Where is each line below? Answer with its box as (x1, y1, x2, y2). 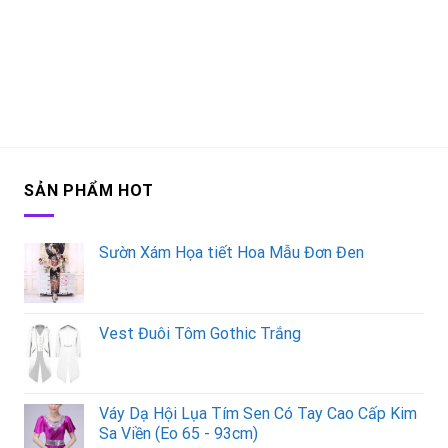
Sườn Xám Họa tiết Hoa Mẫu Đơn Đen (99, 242, 364, 262)
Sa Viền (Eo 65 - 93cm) (99, 423, 258, 443)
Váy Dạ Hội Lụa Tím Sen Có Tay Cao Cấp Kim (99, 403, 417, 423)
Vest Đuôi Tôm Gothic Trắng (99, 323, 301, 343)
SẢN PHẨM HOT (24, 181, 154, 200)
